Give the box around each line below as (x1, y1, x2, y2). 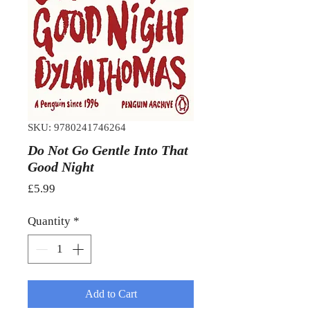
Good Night (28, 159, 94, 175)
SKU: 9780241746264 (28, 122, 126, 134)
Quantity (28, 215, 71, 228)
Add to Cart (84, 287, 137, 300)
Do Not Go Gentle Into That (28, 143, 188, 158)
